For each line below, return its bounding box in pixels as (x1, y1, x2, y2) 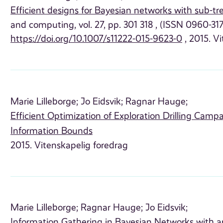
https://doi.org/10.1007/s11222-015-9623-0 (10, 33, 183, 45)
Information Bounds (10, 125, 93, 136)
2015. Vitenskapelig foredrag (10, 139, 128, 151)
